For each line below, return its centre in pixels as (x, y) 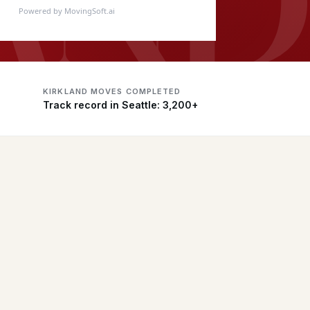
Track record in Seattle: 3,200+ (121, 104)
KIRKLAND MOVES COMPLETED (112, 91)
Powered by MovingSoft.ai (66, 11)
